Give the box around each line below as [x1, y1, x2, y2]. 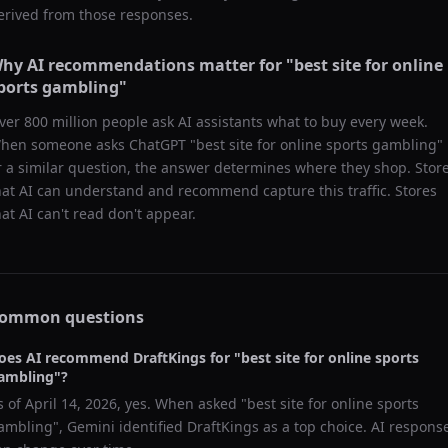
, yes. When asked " [117, 394, 247, 413]
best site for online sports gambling [196, 135, 437, 154]
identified [115, 417, 187, 436]
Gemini [67, 417, 115, 436]
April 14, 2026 [25, 394, 117, 413]
